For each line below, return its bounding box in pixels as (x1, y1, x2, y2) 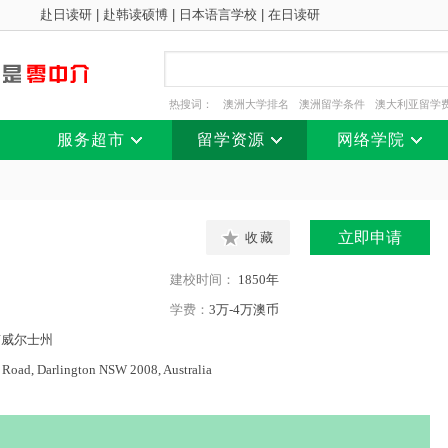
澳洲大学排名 (223, 98, 289, 110)
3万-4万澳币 (209, 302, 279, 317)
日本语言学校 (179, 7, 257, 22)
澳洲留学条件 (299, 98, 365, 110)
